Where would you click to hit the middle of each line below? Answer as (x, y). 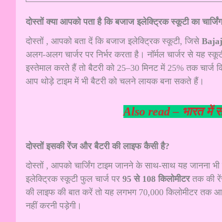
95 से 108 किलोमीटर (156, 179)
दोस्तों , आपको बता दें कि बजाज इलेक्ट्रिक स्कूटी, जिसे (114, 41)
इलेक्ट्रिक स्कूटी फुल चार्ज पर (74, 179)
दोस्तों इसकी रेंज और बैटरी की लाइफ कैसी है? (98, 146)
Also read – (152, 112)
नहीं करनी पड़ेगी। (54, 206)
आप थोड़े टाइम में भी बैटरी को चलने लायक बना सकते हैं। (115, 82)
